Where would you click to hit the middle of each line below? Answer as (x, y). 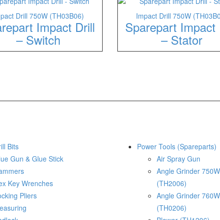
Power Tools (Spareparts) (177, 146)
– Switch (38, 40)
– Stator (182, 40)
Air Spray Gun (179, 159)
